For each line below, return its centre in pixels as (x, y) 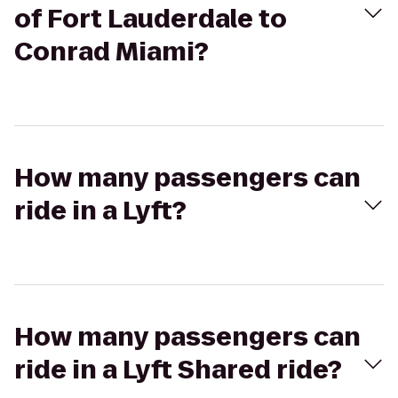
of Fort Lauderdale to (151, 19)
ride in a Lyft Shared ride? (178, 370)
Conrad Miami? (111, 52)
